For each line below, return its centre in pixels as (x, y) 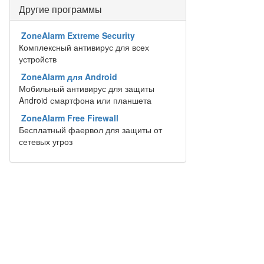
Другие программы (60, 9)
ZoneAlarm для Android (69, 77)
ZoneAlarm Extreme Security (78, 35)
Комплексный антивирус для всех (84, 47)
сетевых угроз (46, 141)
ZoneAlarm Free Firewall (70, 118)
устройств (38, 59)
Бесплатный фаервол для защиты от (90, 130)
